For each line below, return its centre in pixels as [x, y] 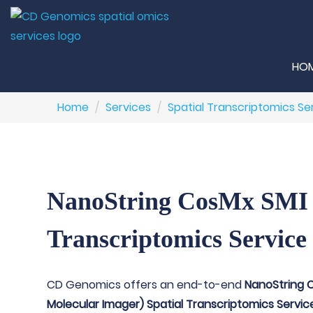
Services [129, 107]
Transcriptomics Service [177, 239]
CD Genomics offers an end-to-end [146, 285]
